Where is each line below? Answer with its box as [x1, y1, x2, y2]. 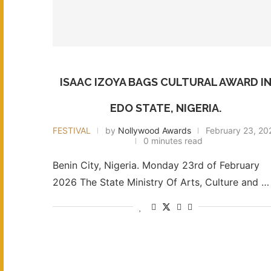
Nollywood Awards [118, 125, 192, 135]
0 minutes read [143, 135, 203, 146]
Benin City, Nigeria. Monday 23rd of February [53, 158, 260, 171]
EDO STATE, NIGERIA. [110, 101, 222, 114]
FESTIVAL [53, 125, 91, 135]
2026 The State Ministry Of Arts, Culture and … [53, 175, 269, 188]
